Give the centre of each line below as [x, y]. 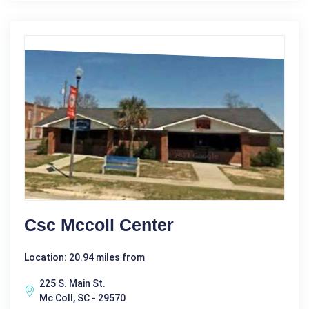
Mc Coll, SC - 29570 [82, 298]
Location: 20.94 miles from [84, 257]
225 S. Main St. [72, 283]
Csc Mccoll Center [99, 225]
